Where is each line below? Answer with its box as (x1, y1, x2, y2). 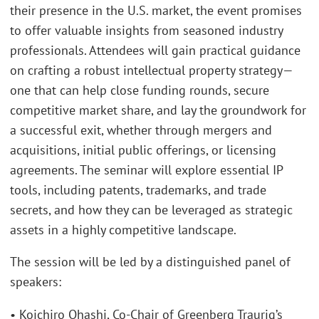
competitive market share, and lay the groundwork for (10, 101, 306, 118)
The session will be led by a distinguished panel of (10, 253, 291, 270)
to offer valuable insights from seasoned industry (10, 21, 283, 38)
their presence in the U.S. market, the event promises (10, 1, 302, 19)
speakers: (10, 273, 61, 290)
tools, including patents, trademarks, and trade (10, 181, 266, 198)
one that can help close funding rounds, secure (10, 81, 269, 98)
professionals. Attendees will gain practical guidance (10, 41, 300, 58)
